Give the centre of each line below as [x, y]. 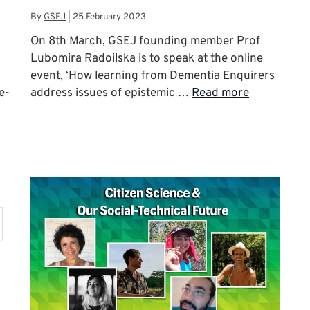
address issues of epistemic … [111, 93]
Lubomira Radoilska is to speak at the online [147, 58]
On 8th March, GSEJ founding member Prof [145, 41]
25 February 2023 [109, 17]
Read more [220, 93]
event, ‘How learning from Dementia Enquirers [153, 76]
